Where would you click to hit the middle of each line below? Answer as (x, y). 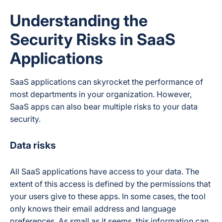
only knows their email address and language (93, 209)
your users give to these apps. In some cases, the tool (108, 196)
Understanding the (79, 21)
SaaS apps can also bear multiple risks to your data (104, 107)
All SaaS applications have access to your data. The (105, 171)
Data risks (33, 145)
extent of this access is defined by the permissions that (110, 184)
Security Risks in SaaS (93, 39)
